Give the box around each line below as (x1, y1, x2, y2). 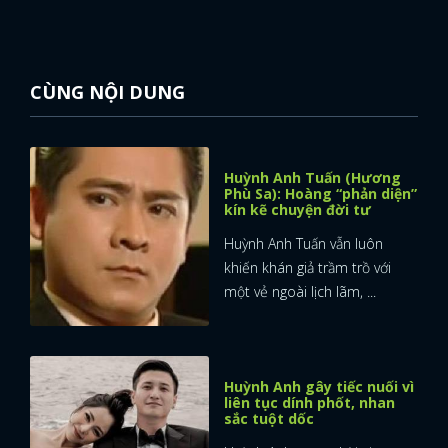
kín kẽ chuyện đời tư (224, 199, 371, 219)
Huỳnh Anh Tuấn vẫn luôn (224, 233, 383, 253)
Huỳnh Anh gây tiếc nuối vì (224, 376, 414, 396)
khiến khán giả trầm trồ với (224, 257, 391, 277)
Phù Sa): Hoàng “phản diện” (224, 183, 417, 203)
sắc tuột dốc (224, 408, 314, 428)
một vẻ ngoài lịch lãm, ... (224, 281, 376, 301)
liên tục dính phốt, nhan (224, 392, 395, 412)
